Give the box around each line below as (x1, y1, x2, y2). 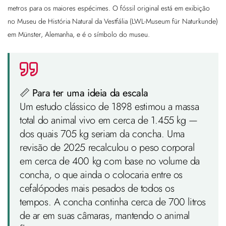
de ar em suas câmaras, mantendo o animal (20, 208, 190, 223)
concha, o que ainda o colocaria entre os (20, 167, 183, 183)
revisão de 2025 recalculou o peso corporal (20, 140, 195, 155)
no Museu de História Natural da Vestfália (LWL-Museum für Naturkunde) (8, 16, 218, 27)
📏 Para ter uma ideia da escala (20, 86, 149, 101)
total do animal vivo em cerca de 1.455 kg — (20, 113, 198, 128)
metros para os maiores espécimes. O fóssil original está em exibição (8, 3, 210, 14)
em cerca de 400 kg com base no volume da (20, 154, 200, 169)
